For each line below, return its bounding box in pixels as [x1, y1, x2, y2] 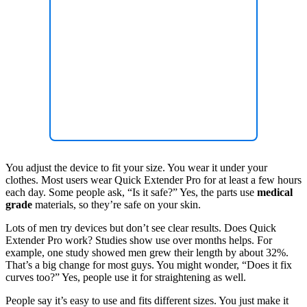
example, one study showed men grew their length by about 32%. [5, 247, 288, 259]
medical [257, 186, 293, 199]
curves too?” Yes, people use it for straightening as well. [5, 271, 246, 284]
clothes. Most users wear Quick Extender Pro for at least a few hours [5, 174, 302, 186]
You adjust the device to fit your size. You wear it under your [5, 162, 267, 174]
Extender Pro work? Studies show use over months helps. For [5, 234, 272, 247]
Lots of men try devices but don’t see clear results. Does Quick [5, 222, 276, 234]
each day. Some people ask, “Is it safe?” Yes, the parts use [5, 186, 257, 199]
